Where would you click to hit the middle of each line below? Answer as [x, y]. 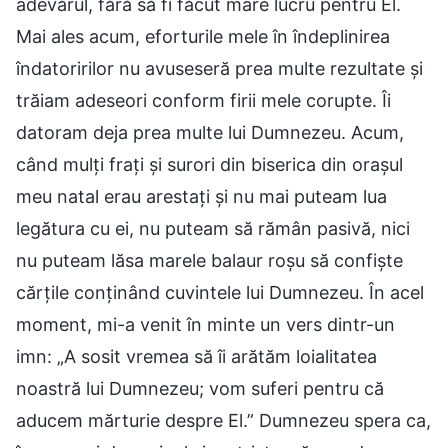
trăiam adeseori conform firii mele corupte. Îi [203, 100]
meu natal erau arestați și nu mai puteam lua [201, 196]
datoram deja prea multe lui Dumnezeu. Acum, [210, 132]
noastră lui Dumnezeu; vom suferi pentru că [200, 388]
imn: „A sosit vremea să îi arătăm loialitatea [196, 356]
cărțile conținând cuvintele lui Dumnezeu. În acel [220, 292]
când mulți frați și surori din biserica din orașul [209, 164]
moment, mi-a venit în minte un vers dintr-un [205, 324]
